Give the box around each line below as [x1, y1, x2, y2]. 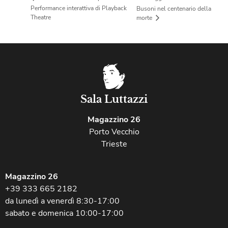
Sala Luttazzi [80, 93, 148, 106]
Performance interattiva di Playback [31, 4, 127, 13]
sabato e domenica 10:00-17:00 [5, 208, 124, 219]
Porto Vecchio [89, 126, 139, 138]
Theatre [31, 13, 51, 22]
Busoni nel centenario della [136, 4, 211, 13]
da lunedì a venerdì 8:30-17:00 [5, 195, 120, 207]
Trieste [101, 138, 127, 150]
